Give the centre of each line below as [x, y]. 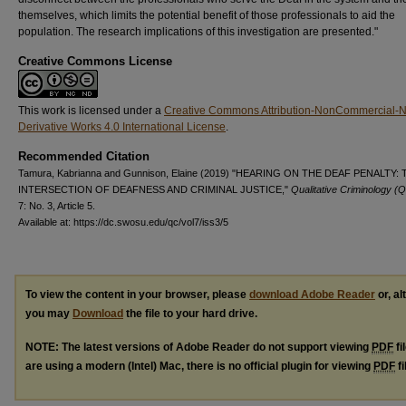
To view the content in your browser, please [137, 294]
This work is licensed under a [91, 110]
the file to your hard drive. [190, 313]
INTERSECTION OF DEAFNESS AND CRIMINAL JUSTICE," [155, 189]
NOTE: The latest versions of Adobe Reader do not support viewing [198, 347]
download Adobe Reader [312, 294]
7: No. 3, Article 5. [57, 205]
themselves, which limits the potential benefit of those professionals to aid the [207, 15]
